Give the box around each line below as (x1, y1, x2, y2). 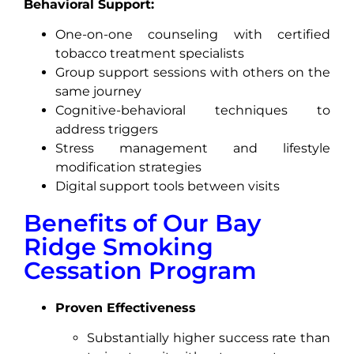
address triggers (55, 121, 158, 137)
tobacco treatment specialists (55, 45, 244, 61)
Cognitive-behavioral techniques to (55, 102, 330, 118)
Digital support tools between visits (55, 178, 280, 194)
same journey (55, 83, 141, 99)
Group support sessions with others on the (55, 64, 330, 80)
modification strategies (55, 159, 201, 175)
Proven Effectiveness (55, 299, 196, 315)
